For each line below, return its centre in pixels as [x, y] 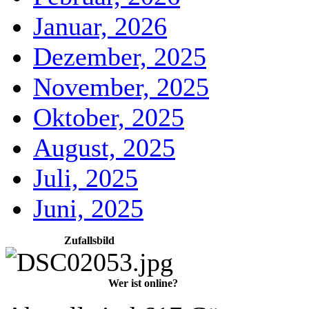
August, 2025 [104, 148]
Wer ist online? [143, 283]
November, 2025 [121, 87]
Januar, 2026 [100, 26]
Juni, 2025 [88, 208]
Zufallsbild [89, 240]
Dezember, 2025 [120, 57]
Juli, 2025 [86, 178]
